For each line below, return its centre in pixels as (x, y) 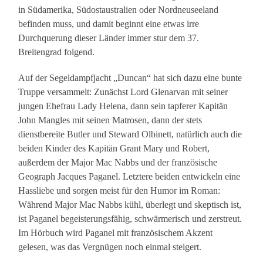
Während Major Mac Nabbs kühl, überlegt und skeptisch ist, (130, 205)
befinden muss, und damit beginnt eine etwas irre (109, 24)
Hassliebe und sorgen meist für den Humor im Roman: (119, 191)
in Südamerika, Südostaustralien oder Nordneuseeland (119, 10)
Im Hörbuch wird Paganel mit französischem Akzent (116, 233)
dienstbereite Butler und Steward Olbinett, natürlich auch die (130, 134)
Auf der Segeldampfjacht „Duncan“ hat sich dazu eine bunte (130, 78)
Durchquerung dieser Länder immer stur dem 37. (109, 38)
